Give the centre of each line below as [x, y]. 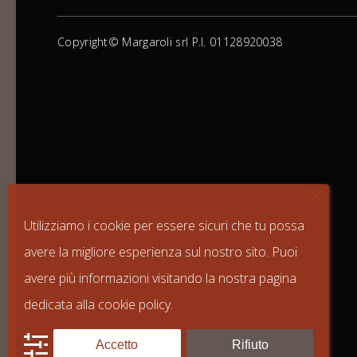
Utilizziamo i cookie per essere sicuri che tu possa [164, 226]
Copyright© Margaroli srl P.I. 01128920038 [170, 41]
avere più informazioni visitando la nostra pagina [160, 279]
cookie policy [134, 305]
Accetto [117, 345]
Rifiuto [250, 345]
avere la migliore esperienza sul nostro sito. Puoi [161, 252]
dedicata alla [61, 305]
